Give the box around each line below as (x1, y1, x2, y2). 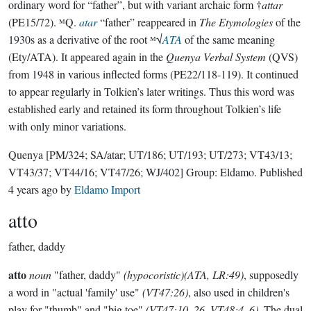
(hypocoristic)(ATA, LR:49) (124, 267, 244, 282)
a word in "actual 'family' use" (8, 285, 142, 299)
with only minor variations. (8, 119, 126, 133)
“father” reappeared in (97, 15, 199, 29)
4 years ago (8, 182, 58, 196)
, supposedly (244, 267, 299, 282)
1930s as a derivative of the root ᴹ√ (8, 32, 162, 47)
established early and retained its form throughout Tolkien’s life (8, 101, 281, 116)
